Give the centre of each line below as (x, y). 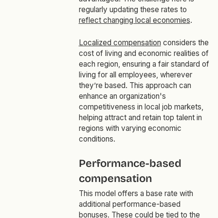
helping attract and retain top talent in (140, 118)
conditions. (97, 139)
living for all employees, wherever (135, 75)
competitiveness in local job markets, (141, 107)
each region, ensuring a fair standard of (144, 64)
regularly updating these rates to (133, 10)
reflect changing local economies (134, 20)
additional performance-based (129, 204)
